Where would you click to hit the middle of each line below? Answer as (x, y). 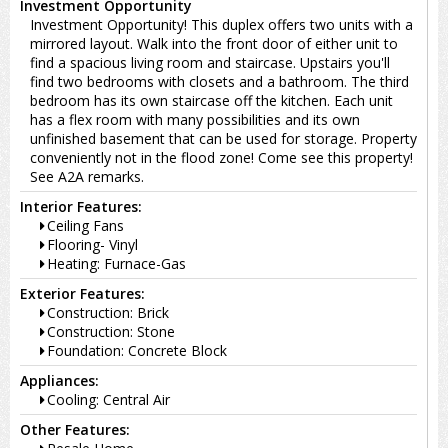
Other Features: (75, 429)
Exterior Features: (82, 293)
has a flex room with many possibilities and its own (195, 119)
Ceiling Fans (85, 225)
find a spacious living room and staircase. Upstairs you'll (210, 62)
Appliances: (59, 380)
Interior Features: (81, 206)
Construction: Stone (111, 331)
